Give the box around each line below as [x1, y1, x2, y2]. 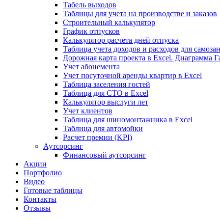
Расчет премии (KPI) [63, 133, 132, 141]
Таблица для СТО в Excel [63, 89, 148, 97]
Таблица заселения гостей [63, 80, 150, 88]
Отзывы [24, 204, 51, 212]
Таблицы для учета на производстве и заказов [63, 9, 217, 18]
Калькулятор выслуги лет [63, 98, 148, 106]
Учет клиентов [63, 107, 112, 115]
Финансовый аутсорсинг [63, 151, 146, 159]
